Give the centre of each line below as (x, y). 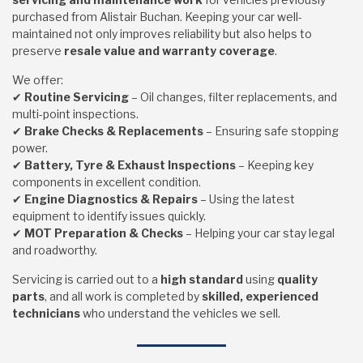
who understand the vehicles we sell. (180, 313)
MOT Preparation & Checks (104, 233)
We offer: (38, 80)
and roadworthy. (55, 250)
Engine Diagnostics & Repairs (111, 199)
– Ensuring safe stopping (271, 131)
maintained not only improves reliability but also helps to (162, 34)
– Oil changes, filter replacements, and (233, 97)
